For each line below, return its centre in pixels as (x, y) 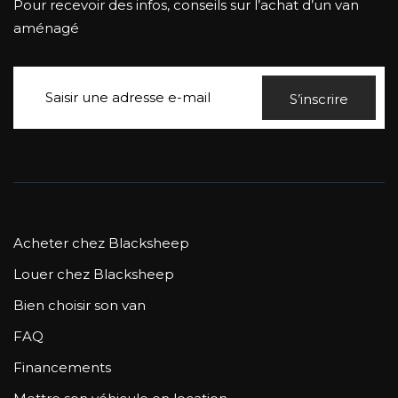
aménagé (46, 28)
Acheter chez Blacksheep (101, 243)
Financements (62, 367)
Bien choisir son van (80, 305)
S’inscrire (319, 99)
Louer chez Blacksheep (94, 274)
